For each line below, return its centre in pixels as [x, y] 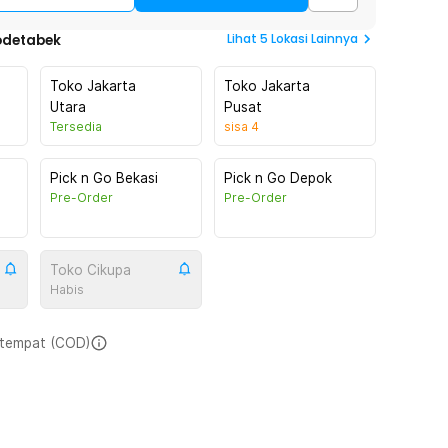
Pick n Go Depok [278, 178]
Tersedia [76, 126]
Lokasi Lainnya [314, 38]
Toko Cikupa [90, 270]
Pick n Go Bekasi [104, 178]
